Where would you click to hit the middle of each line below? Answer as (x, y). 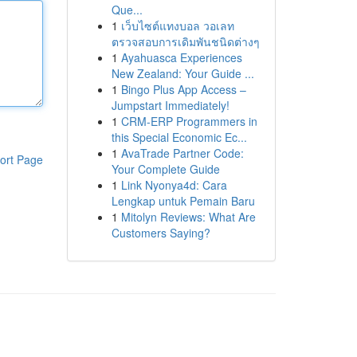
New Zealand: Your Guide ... (182, 73)
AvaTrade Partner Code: (182, 153)
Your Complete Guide (165, 169)
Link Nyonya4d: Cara (174, 185)
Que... (127, 10)
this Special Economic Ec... (179, 137)
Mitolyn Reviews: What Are (188, 217)
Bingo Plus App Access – (183, 89)
